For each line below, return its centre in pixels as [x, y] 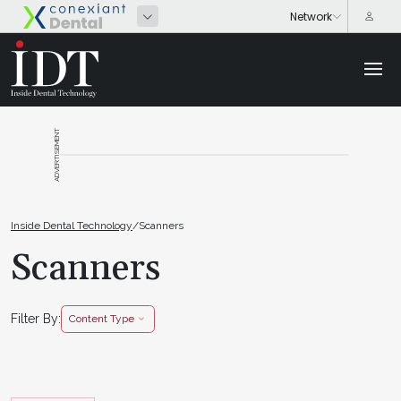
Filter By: [36, 318]
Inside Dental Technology [72, 225]
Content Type [102, 319]
